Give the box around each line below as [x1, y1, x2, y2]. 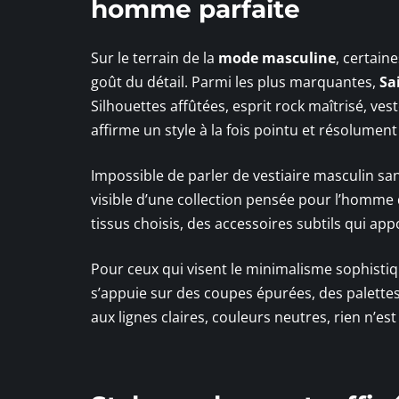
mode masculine [218, 48, 336, 69]
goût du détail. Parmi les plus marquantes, [91, 72, 379, 93]
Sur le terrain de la [91, 48, 218, 69]
